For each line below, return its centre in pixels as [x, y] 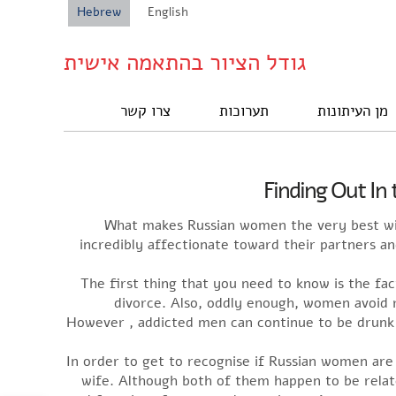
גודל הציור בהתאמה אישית [185, 62]
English [168, 12]
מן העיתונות [353, 111]
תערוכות [244, 111]
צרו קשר [145, 111]
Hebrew [99, 12]
